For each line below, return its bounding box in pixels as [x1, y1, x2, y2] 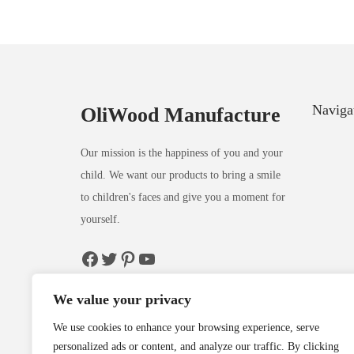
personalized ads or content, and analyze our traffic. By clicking [53, 341, 339, 352]
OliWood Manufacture [81, 103, 281, 126]
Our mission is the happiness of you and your [81, 146, 283, 159]
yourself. [81, 213, 120, 225]
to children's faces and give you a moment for [81, 190, 285, 203]
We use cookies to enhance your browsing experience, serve [53, 322, 319, 333]
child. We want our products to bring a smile [81, 168, 281, 181]
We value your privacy [53, 292, 191, 307]
